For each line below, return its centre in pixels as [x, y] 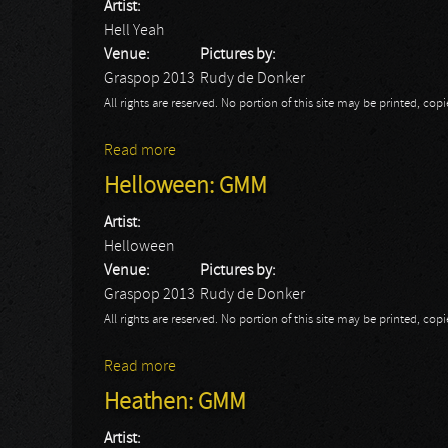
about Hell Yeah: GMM [247, 151]
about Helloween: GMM [252, 367]
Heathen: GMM [175, 403]
